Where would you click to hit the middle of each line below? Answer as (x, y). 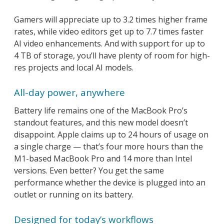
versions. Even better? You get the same (89, 170)
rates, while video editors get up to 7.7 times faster (109, 31)
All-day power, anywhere (69, 92)
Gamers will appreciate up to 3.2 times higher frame (111, 19)
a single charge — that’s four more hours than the (108, 146)
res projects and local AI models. (74, 67)
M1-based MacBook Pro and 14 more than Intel (103, 158)
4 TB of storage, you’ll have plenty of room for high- (112, 55)
